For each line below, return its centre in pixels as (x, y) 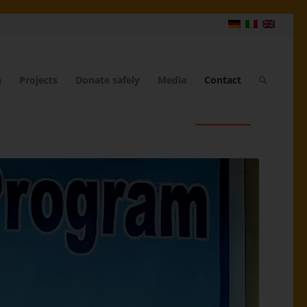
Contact (222, 80)
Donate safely (107, 80)
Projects (38, 80)
